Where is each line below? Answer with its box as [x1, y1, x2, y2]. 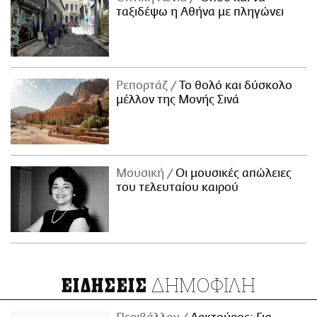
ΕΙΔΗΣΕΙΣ [61, 275, 148, 298]
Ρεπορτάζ [116, 79, 171, 93]
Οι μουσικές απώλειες [173, 167, 292, 180]
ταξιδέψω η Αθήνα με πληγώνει [116, 6, 284, 19]
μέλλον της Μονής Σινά [116, 93, 240, 107]
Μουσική [116, 167, 168, 180]
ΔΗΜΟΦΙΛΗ [147, 272, 256, 298]
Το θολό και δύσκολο [176, 79, 293, 93]
